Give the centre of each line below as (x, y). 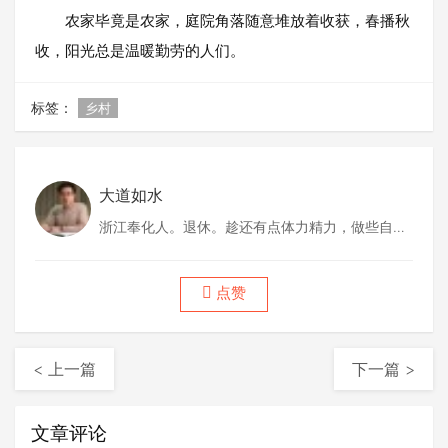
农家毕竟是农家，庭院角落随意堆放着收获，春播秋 (222, 20)
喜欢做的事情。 (148, 251)
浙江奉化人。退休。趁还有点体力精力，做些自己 (253, 226)
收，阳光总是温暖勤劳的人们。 (140, 50)
